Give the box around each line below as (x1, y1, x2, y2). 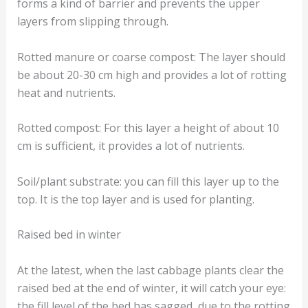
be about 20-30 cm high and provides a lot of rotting (16, 67, 287, 82)
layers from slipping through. (16, 13, 168, 29)
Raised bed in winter (16, 227, 121, 243)
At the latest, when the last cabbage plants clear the (16, 263, 284, 278)
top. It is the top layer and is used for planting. (16, 191, 254, 207)
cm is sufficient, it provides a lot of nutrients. (16, 138, 245, 154)
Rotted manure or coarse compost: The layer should (16, 49, 285, 65)
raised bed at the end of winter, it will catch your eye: (16, 280, 286, 296)
